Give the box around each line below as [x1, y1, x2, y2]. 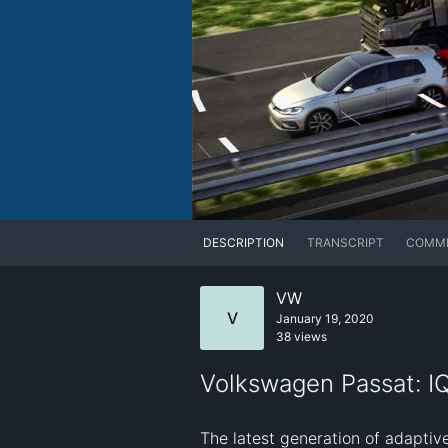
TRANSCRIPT [306, 235, 384, 251]
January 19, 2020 [276, 311, 374, 327]
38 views [276, 329, 327, 345]
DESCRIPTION [203, 235, 285, 251]
